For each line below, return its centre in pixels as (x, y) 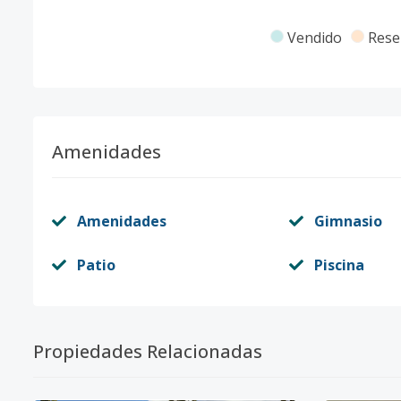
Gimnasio (348, 221)
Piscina (339, 265)
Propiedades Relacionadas (148, 351)
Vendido (314, 38)
